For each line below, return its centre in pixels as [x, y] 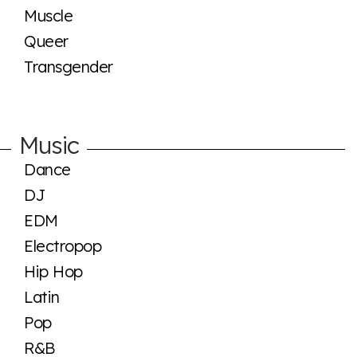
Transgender [69, 66]
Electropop [63, 245]
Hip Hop [53, 271]
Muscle [48, 15]
